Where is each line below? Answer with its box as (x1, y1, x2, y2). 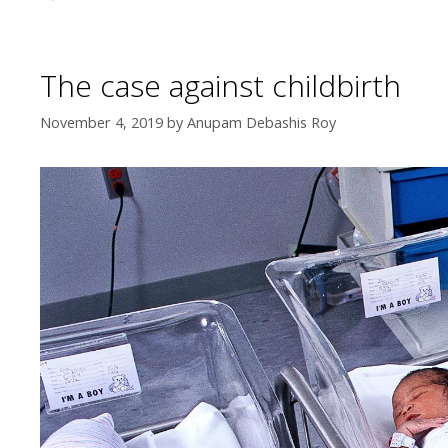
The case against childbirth (40, 65, 401, 107)
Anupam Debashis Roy (187, 112, 336, 132)
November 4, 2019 (40, 112, 163, 132)
